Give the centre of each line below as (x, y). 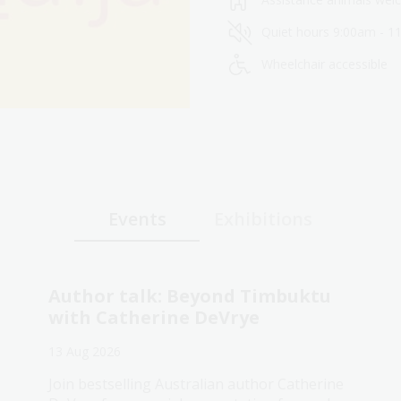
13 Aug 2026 (85, 352)
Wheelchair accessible (325, 64)
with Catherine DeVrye (154, 318)
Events (137, 219)
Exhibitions (263, 219)
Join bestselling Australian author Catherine (196, 384)
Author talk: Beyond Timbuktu (190, 296)
